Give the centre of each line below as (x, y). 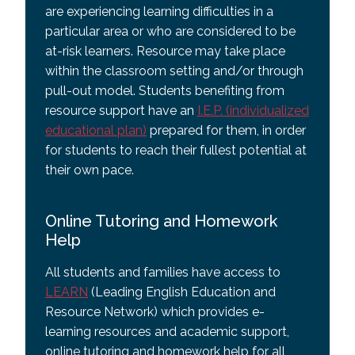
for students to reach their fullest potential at (176, 150)
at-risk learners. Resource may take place (165, 51)
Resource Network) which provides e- (155, 312)
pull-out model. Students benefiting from (165, 91)
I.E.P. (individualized (253, 111)
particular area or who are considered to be (170, 31)
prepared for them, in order (226, 130)
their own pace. (90, 170)
